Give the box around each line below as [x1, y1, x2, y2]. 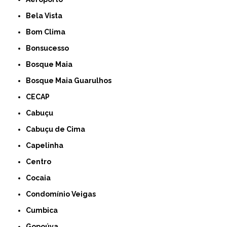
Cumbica [31, 206, 58, 215]
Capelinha [31, 141, 64, 150]
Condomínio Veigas [31, 190, 96, 199]
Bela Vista [31, 12, 63, 20]
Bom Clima [31, 28, 66, 36]
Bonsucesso [31, 44, 69, 53]
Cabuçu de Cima [31, 125, 86, 134]
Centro [31, 158, 52, 166]
